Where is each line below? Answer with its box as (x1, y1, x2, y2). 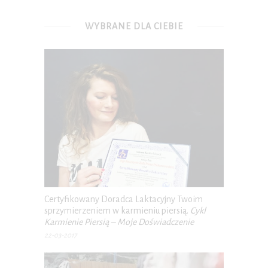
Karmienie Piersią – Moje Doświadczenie (44, 217, 194, 227)
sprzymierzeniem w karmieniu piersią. (44, 205, 190, 215)
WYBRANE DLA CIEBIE (85, 22, 183, 32)
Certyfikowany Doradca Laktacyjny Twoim (44, 194, 203, 204)
